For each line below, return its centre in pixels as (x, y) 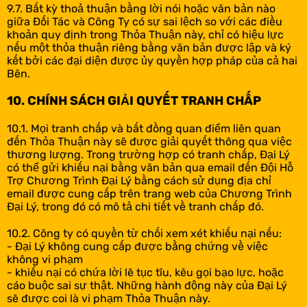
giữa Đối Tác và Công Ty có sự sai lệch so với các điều (145, 22)
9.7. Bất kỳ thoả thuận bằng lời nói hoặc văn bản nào (141, 9)
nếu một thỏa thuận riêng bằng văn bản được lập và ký (149, 48)
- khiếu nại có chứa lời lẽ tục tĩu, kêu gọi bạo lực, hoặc (145, 272)
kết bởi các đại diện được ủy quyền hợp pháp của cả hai (152, 61)
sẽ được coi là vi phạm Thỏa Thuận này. (109, 298)
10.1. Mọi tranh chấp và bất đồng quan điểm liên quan (144, 128)
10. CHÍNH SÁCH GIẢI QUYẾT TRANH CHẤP (134, 101)
